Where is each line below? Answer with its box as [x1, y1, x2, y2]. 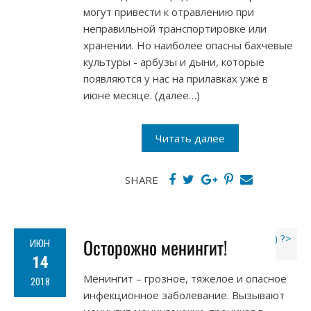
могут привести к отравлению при [83, 5, 254, 19]
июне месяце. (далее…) [83, 88, 200, 103]
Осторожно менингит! [83, 234, 227, 262]
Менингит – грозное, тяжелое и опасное [83, 271, 287, 286]
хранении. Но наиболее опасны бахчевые [83, 38, 293, 53]
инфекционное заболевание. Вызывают [83, 288, 285, 303]
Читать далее [155, 131, 225, 146]
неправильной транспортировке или [83, 22, 267, 36]
